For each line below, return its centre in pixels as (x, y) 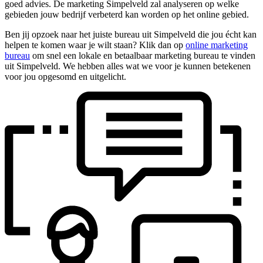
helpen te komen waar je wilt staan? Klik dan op (95, 45)
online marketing (217, 45)
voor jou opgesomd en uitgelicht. (65, 76)
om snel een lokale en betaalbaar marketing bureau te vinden (143, 55)
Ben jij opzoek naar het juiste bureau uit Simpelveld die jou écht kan (131, 34)
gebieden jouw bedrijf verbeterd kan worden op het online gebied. (127, 14)
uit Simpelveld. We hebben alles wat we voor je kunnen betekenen (128, 66)
